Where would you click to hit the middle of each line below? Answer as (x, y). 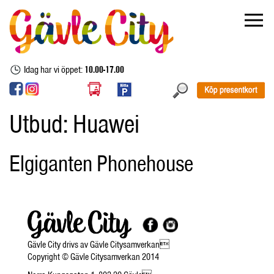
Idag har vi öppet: (54, 69)
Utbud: (41, 124)
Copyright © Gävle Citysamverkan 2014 (93, 257)
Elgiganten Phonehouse (101, 163)
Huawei (106, 124)
